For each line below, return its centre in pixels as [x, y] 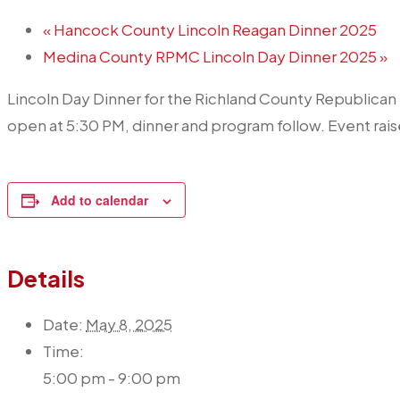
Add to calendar [100, 200]
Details [46, 279]
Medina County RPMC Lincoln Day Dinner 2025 [211, 56]
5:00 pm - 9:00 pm [112, 378]
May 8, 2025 [129, 325]
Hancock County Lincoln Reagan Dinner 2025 [214, 29]
